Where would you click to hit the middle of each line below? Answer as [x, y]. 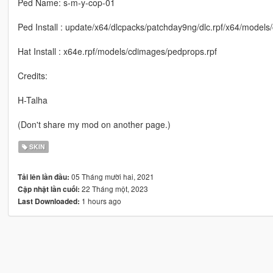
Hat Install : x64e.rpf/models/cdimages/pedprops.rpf [117, 51]
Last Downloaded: [48, 202]
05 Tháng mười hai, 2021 [112, 177]
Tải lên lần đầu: [43, 177]
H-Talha [32, 100]
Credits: [32, 76]
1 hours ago [100, 201]
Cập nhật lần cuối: [48, 190]
